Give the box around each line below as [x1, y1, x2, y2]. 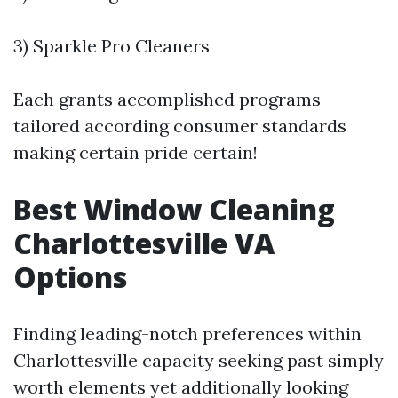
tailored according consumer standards [13, 115, 346, 137]
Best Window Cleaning [13, 190, 335, 228]
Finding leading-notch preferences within [13, 322, 362, 345]
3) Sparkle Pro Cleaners [13, 35, 210, 57]
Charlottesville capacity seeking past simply [13, 349, 384, 371]
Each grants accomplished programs [13, 88, 321, 110]
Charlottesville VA [13, 224, 275, 262]
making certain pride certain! [13, 141, 258, 163]
